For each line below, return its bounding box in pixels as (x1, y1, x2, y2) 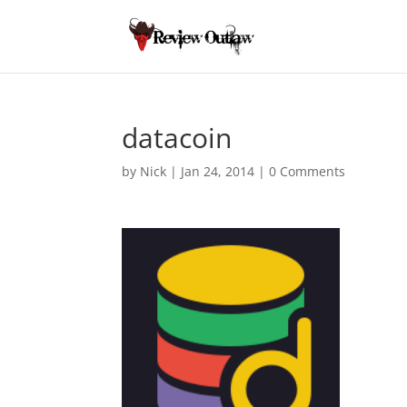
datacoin (122, 119, 233, 156)
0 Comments (269, 163, 346, 180)
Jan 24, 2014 (181, 163, 255, 180)
